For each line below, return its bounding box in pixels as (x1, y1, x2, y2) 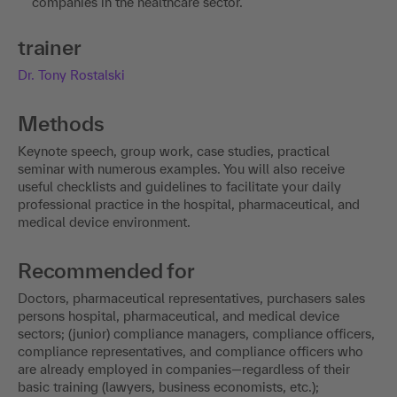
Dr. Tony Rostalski (18, 67, 125, 83)
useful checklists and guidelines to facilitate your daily (18, 179, 341, 195)
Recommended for (18, 259, 195, 284)
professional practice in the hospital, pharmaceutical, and (18, 197, 360, 213)
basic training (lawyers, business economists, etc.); (18, 379, 323, 395)
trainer (18, 35, 82, 60)
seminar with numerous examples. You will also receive (18, 161, 345, 177)
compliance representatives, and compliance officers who (18, 344, 363, 360)
